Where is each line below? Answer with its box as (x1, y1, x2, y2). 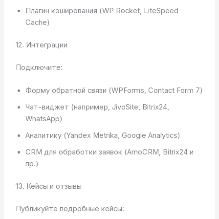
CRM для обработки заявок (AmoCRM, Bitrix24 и (25, 148, 194, 157)
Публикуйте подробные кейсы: (15, 204, 124, 214)
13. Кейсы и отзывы (15, 182, 82, 191)
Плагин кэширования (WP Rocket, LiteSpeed (25, 6, 178, 16)
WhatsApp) (25, 114, 63, 124)
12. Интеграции (15, 41, 67, 50)
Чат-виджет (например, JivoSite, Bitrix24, (25, 103, 169, 112)
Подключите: (15, 63, 63, 72)
